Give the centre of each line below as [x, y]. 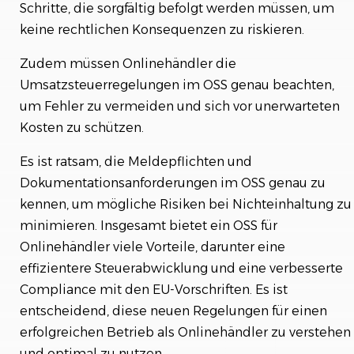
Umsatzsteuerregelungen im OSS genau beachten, [177, 85]
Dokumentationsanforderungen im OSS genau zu [173, 183]
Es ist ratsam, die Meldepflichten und [136, 161]
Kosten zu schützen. [82, 127]
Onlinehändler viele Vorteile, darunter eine [153, 247]
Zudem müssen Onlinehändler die [128, 63]
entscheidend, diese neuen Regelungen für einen [173, 311]
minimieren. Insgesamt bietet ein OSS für [149, 225]
